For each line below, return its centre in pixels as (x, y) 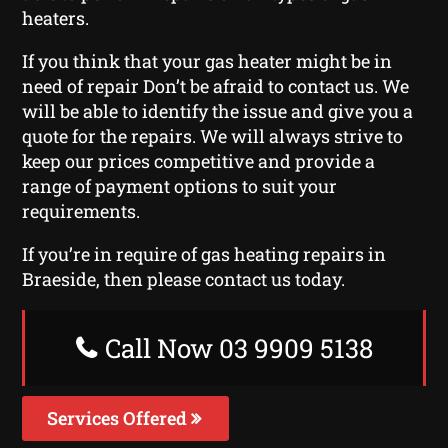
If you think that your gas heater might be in (207, 60)
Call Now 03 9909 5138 (235, 347)
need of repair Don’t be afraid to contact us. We (216, 85)
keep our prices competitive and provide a (199, 160)
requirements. (81, 210)
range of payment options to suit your (180, 185)
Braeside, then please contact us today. (184, 278)
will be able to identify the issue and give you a (218, 110)
